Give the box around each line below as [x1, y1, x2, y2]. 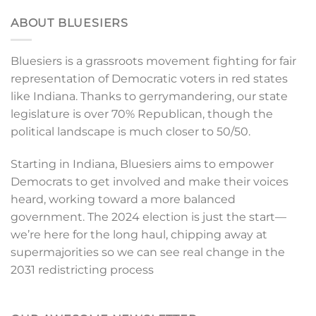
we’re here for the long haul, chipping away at [11, 227, 267, 241]
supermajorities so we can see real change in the [11, 245, 285, 259]
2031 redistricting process [11, 262, 154, 276]
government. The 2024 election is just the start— [11, 209, 286, 224]
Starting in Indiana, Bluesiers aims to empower [11, 157, 274, 171]
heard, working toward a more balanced [11, 192, 236, 206]
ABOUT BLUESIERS [11, 16, 128, 30]
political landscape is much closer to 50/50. [11, 125, 250, 139]
